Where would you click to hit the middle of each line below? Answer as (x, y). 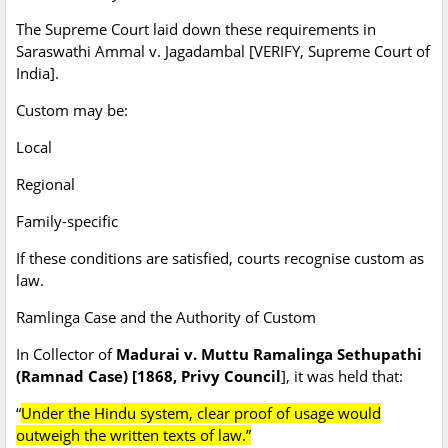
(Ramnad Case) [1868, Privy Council (148, 376)
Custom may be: (72, 110)
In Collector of (66, 354)
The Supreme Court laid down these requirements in (196, 29)
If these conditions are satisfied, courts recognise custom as (220, 258)
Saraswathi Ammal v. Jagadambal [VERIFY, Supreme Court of (223, 51)
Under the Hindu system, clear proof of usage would (201, 413)
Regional (45, 184)
